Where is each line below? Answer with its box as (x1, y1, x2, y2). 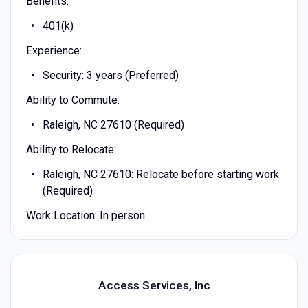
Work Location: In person (25, 208, 145, 222)
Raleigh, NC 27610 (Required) (42, 118, 184, 131)
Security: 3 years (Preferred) (42, 68, 179, 82)
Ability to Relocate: (25, 142, 116, 156)
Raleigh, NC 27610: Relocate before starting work (42, 167, 279, 181)
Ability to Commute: (25, 93, 120, 107)
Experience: (25, 43, 82, 57)
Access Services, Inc (98, 278, 210, 293)
